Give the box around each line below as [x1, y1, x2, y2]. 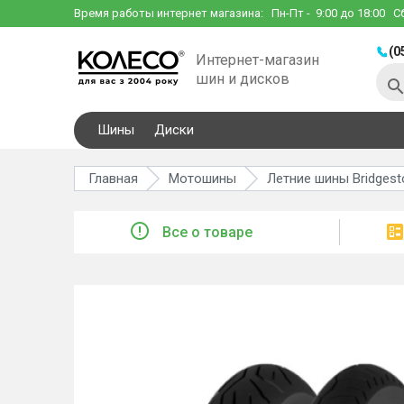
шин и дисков [196, 70, 289, 87]
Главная [88, 170, 138, 187]
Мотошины [169, 170, 236, 187]
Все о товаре [161, 224, 252, 241]
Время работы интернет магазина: [74, 6, 266, 20]
